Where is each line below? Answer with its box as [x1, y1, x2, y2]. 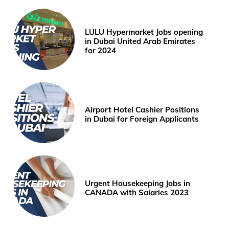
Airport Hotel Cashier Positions [85, 105, 200, 115]
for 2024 [85, 45, 117, 56]
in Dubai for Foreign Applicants [85, 114, 199, 124]
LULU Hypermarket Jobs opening [85, 27, 203, 37]
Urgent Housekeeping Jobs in [85, 178, 191, 188]
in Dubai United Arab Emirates [85, 36, 196, 47]
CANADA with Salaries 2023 [85, 187, 189, 197]
